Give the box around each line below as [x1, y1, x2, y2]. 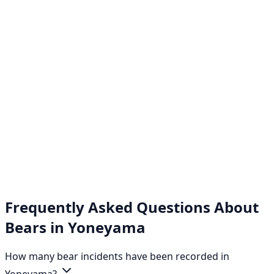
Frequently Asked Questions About [5, 196, 259, 217]
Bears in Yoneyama [5, 217, 146, 237]
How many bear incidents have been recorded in [5, 249, 229, 263]
